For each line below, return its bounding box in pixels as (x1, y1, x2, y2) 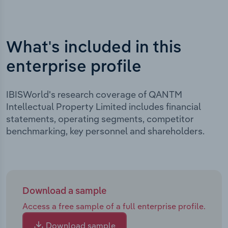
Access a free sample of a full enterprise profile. (22, 201, 206, 211)
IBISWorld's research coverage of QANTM (6, 88, 182, 100)
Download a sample (22, 186, 106, 196)
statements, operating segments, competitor (6, 112, 194, 125)
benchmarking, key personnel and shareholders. (6, 125, 205, 137)
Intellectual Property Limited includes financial (6, 100, 201, 112)
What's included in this (6, 39, 182, 56)
